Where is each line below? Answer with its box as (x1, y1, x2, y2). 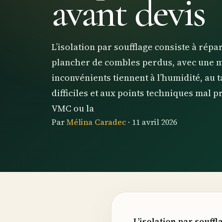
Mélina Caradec (66, 116, 126, 128)
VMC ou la (52, 102, 94, 115)
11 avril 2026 (132, 116, 177, 128)
